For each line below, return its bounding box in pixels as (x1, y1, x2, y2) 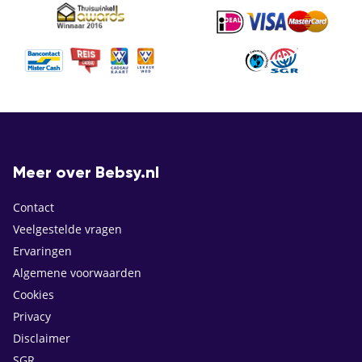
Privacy (13, 309, 51, 325)
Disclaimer (13, 330, 70, 347)
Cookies (13, 287, 54, 303)
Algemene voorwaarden (13, 265, 141, 281)
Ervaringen (13, 243, 72, 259)
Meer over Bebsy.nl (13, 166, 159, 183)
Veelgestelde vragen (13, 221, 122, 238)
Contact (13, 200, 54, 216)
